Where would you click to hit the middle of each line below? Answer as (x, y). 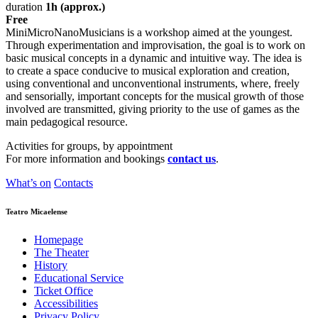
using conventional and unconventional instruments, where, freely (153, 83)
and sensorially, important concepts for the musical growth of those (155, 96)
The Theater (61, 252)
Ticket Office (64, 290)
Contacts (73, 182)
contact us (192, 158)
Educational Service (79, 278)
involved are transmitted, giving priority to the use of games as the (153, 109)
